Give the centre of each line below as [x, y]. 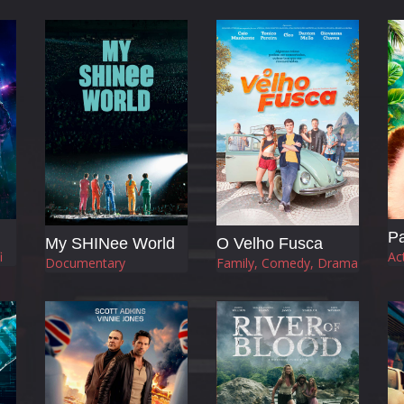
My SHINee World [110, 243]
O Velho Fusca [270, 243]
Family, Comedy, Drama [287, 262]
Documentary [85, 262]
